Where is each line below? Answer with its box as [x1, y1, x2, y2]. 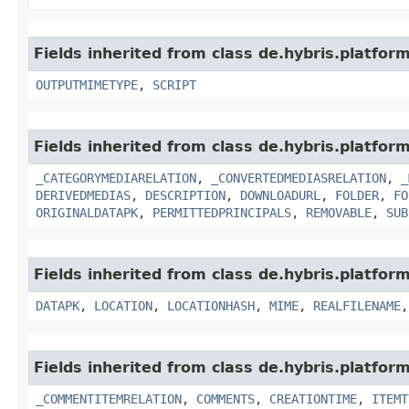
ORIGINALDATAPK [36, 204, 138, 220]
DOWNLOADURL [240, 187, 320, 203]
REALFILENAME [313, 298, 401, 313]
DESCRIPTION [145, 187, 225, 203]
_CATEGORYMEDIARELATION [36, 170, 196, 185]
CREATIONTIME [269, 391, 357, 406]
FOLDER [335, 187, 379, 203]
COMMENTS [196, 391, 255, 406]
